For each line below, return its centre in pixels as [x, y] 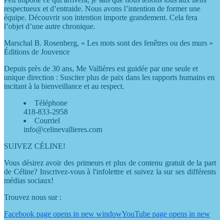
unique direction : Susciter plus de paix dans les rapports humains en [109, 78]
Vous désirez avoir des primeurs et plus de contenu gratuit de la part [110, 163]
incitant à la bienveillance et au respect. [64, 86]
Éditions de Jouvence [37, 52]
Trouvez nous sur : [33, 197]
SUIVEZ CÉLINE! [35, 146]
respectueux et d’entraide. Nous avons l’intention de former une [102, 9]
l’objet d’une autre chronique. [50, 27]
